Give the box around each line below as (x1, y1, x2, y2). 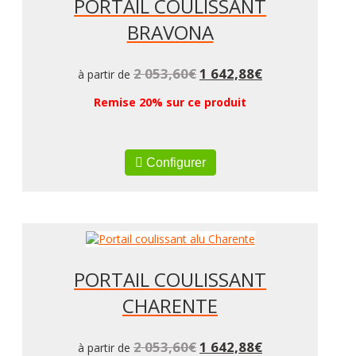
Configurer (142, 155, 206, 169)
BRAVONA (126, 18, 214, 45)
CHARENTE (122, 292, 218, 319)
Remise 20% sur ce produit (94, 94, 246, 110)
